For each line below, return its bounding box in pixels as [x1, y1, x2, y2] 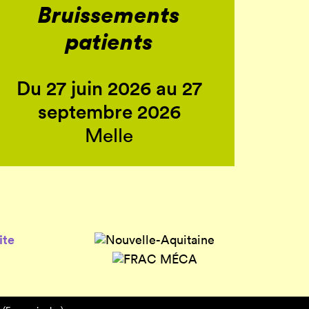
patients [65, 26, 153, 56]
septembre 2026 [37, 99, 181, 125]
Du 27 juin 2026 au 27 [16, 76, 202, 101]
